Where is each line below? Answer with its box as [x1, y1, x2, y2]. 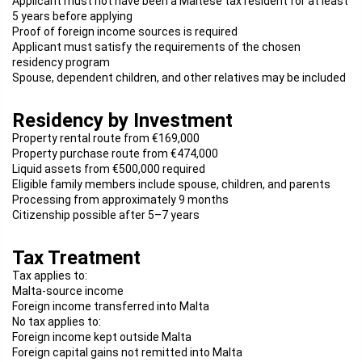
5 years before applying [12, 10, 133, 23]
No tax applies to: [12, 315, 101, 328]
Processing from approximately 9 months [12, 193, 229, 206]
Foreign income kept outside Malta [12, 330, 192, 343]
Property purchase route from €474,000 [12, 147, 218, 160]
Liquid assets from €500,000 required [12, 162, 205, 175]
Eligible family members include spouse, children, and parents [12, 178, 330, 191]
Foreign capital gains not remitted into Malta [12, 346, 242, 359]
